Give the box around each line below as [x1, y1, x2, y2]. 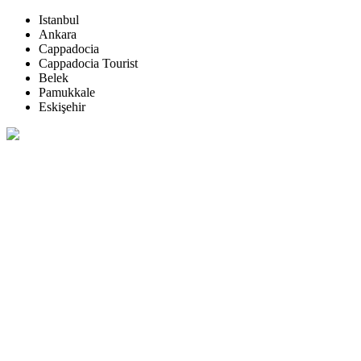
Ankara [39, 27, 77, 42]
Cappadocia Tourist [39, 56, 138, 71]
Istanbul [39, 13, 79, 27]
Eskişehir [39, 100, 85, 114]
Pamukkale [39, 85, 95, 100]
